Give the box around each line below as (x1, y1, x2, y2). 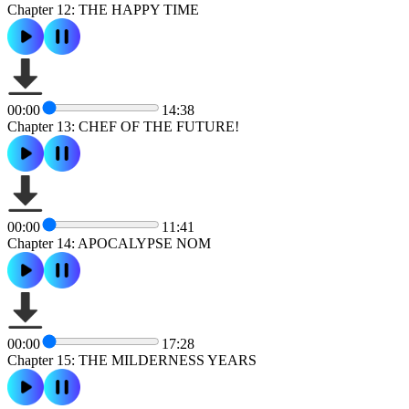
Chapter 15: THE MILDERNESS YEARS (7, 351, 257, 368)
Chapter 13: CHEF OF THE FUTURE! (7, 118, 239, 134)
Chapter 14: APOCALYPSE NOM (7, 235, 211, 251)
